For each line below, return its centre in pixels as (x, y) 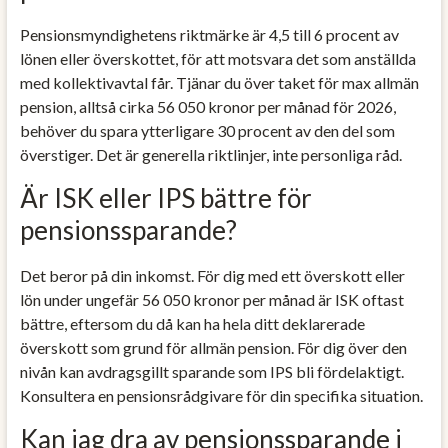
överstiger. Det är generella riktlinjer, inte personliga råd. (210, 154)
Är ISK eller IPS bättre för (165, 197)
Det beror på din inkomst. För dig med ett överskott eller (212, 275)
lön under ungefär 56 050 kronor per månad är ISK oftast (211, 299)
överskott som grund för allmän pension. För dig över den (213, 347)
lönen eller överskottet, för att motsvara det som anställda (217, 58)
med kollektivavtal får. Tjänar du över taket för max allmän (219, 82)
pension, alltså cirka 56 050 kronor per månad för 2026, (207, 106)
